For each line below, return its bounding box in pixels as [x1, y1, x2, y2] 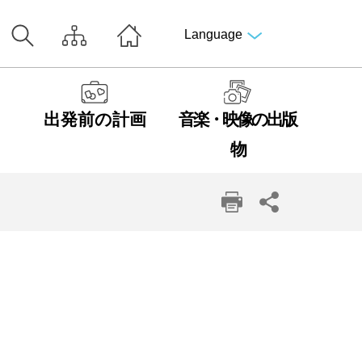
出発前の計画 [43, 110, 146, 129]
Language [183, 27, 242, 41]
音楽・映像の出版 [179, 110, 297, 129]
